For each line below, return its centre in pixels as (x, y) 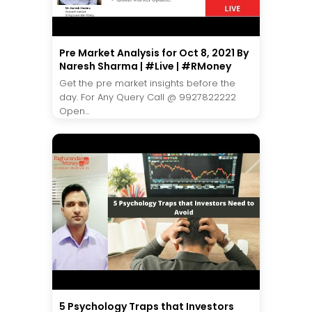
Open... (74, 111)
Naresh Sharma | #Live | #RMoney (145, 67)
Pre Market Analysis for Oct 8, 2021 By (154, 53)
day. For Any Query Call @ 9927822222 (148, 97)
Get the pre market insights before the (147, 84)
